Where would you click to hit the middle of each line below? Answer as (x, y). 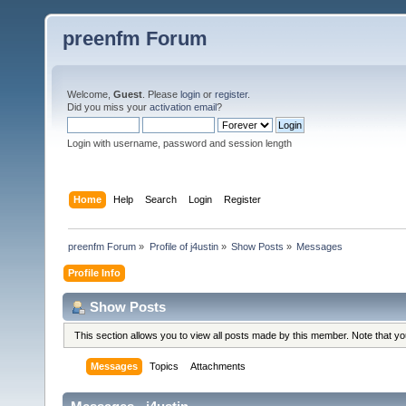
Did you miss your (108, 107)
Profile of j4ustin (184, 246)
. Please (161, 94)
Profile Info (95, 272)
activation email (183, 107)
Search (161, 199)
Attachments (218, 367)
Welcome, (90, 94)
